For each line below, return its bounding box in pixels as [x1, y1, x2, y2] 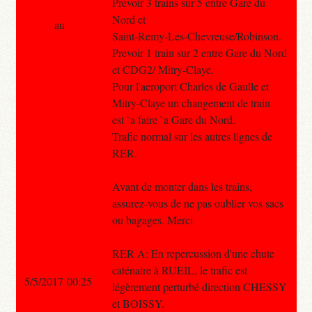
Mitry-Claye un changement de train [111, 95, 270, 110]
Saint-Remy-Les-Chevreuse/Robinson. [111, 28, 281, 43]
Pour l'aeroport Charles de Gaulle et [111, 78, 269, 93]
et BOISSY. [111, 295, 164, 311]
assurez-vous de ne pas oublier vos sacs [111, 195, 283, 210]
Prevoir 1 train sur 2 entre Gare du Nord [111, 45, 287, 60]
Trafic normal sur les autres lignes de [111, 128, 272, 143]
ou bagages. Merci [111, 212, 193, 227]
